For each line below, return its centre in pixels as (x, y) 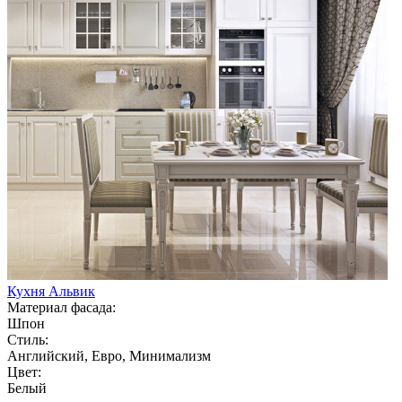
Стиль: (28, 339)
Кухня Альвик (51, 291)
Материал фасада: (61, 307)
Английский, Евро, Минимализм (109, 355)
